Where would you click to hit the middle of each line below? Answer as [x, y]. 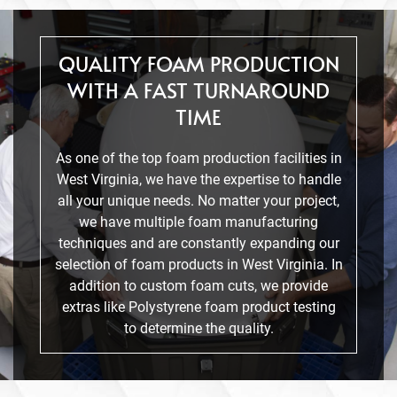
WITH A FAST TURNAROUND [198, 90]
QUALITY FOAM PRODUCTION [198, 63]
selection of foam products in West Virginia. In [198, 264]
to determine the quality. [198, 328]
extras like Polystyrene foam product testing [198, 307]
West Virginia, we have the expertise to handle [198, 179]
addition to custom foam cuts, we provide [198, 285]
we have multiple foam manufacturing [198, 222]
